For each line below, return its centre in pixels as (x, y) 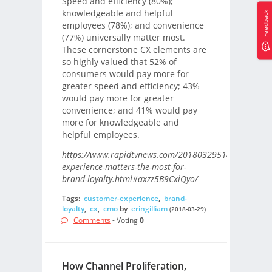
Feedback (266, 23)
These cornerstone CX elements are (134, 50)
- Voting (125, 220)
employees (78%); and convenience (133, 25)
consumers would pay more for (125, 74)
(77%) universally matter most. (123, 38)
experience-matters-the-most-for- (124, 166)
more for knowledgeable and (120, 123)
